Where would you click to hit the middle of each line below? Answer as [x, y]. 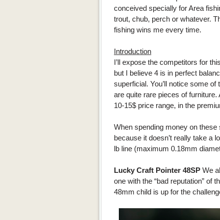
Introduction [133, 51]
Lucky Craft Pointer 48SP [157, 170]
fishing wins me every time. [158, 30]
